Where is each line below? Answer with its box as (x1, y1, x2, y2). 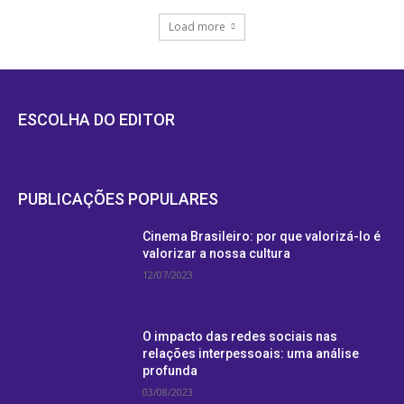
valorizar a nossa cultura (142, 245, 291, 261)
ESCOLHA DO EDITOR (18, 109, 175, 129)
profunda (142, 363, 198, 379)
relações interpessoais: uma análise (142, 346, 360, 362)
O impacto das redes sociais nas (142, 329, 338, 344)
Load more (169, 18, 225, 34)
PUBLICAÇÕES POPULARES (18, 188, 218, 208)
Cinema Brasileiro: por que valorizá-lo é (142, 228, 381, 243)
